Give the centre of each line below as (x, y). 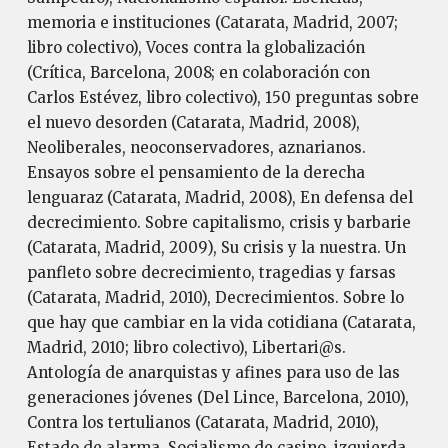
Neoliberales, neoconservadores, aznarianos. (196, 147)
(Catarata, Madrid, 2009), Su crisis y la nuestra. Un (216, 247)
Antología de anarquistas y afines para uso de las (213, 372)
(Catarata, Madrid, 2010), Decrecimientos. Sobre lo (215, 297)
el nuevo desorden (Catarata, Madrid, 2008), (193, 122)
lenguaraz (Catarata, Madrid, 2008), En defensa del (219, 197)
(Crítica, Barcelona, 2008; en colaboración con (198, 72)
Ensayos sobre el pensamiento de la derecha (195, 172)
